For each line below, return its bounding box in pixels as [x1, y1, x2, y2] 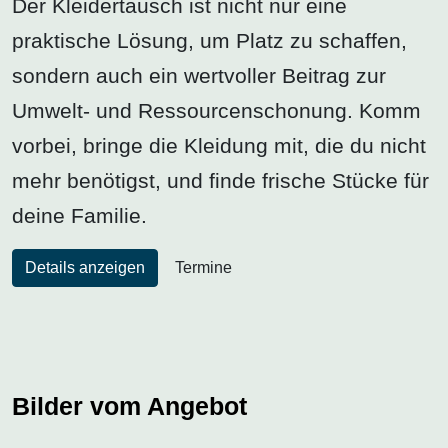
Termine [175, 258, 232, 276]
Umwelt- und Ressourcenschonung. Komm [12, 98, 421, 122]
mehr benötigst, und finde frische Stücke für [12, 168, 429, 192]
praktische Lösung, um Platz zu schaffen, [12, 28, 407, 52]
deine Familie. [12, 203, 147, 227]
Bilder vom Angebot [12, 391, 247, 420]
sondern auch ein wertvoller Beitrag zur [12, 63, 386, 87]
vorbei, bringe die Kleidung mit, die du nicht [12, 133, 426, 157]
